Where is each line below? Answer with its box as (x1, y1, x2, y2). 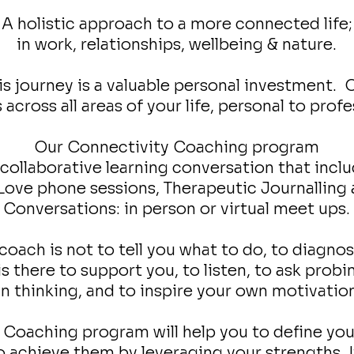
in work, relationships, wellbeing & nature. (17, 35, 337, 55)
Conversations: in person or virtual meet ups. (3, 199, 350, 219)
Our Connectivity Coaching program (34, 137, 319, 157)
